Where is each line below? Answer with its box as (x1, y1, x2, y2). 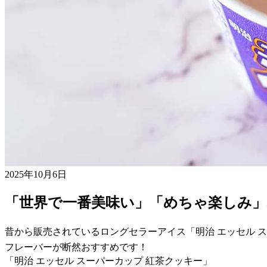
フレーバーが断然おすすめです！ (5, 241, 148, 252)
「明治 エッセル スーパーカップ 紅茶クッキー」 (5, 255, 212, 266)
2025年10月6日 (5, 169, 67, 179)
